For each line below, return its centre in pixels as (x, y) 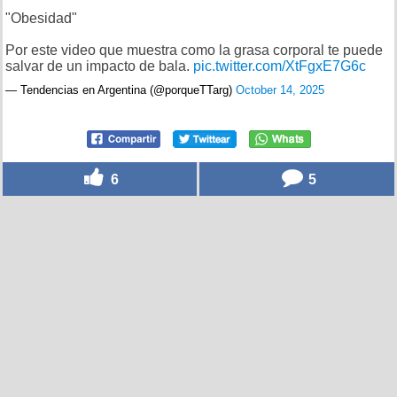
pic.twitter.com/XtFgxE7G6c (280, 66)
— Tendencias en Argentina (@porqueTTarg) (121, 90)
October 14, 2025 (280, 90)
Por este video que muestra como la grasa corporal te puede (194, 50)
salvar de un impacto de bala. (99, 66)
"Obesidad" (41, 18)
